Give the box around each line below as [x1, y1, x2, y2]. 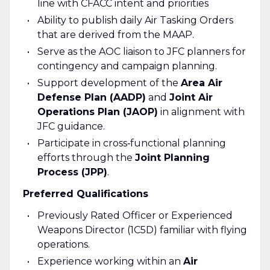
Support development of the [37, 77, 181, 89]
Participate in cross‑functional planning [37, 137, 226, 149]
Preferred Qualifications [22, 187, 148, 199]
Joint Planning [134, 151, 210, 163]
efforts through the [37, 151, 135, 163]
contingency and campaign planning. [37, 60, 217, 72]
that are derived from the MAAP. [37, 28, 194, 40]
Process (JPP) [37, 166, 107, 178]
